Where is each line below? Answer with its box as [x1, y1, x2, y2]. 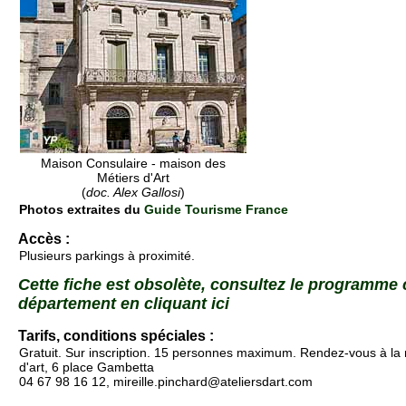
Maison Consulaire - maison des [41, 156, 226, 171]
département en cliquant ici [18, 295, 229, 314]
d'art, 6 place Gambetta [19, 360, 154, 375]
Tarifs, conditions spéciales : [18, 328, 214, 344]
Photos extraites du [19, 202, 144, 217]
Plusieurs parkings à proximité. [19, 248, 195, 264]
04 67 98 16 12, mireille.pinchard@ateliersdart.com [19, 374, 313, 390]
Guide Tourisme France [144, 202, 288, 217]
